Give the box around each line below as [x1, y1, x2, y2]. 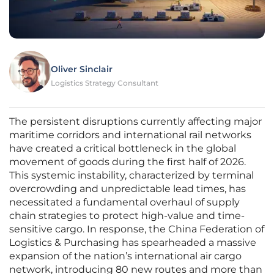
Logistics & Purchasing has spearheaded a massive [9, 237, 256, 249]
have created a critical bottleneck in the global [9, 143, 236, 155]
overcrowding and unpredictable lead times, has [9, 183, 246, 195]
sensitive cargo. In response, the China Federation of [9, 223, 264, 235]
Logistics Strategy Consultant [51, 78, 158, 88]
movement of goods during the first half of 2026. [9, 156, 246, 168]
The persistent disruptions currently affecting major [9, 116, 262, 128]
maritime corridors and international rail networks [9, 129, 251, 141]
